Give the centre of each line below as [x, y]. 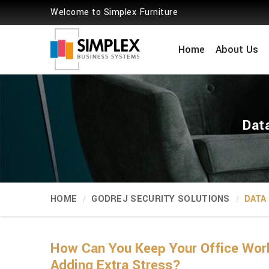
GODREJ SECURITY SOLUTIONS [161, 199]
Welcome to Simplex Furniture [114, 12]
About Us [237, 50]
